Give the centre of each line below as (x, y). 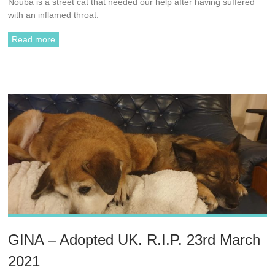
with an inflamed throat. (54, 14)
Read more (34, 39)
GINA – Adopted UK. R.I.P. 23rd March (134, 240)
